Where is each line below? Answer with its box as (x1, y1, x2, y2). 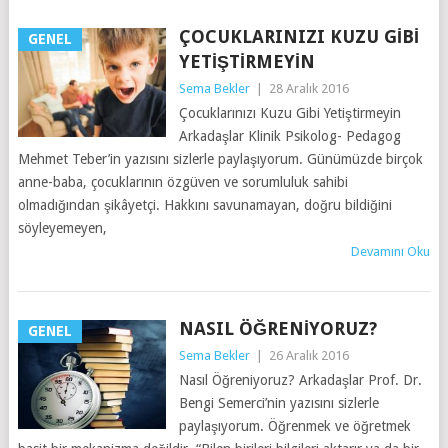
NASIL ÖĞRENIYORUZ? (178, 317, 377, 339)
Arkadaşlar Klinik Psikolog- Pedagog (178, 127, 401, 144)
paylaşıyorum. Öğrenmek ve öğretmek (178, 417, 411, 434)
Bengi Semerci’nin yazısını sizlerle (178, 394, 379, 411)
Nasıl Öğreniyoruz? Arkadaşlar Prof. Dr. (178, 371, 422, 388)
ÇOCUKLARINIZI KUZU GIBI (178, 25, 419, 47)
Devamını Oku (351, 243, 431, 259)
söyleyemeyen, (17, 219, 107, 236)
